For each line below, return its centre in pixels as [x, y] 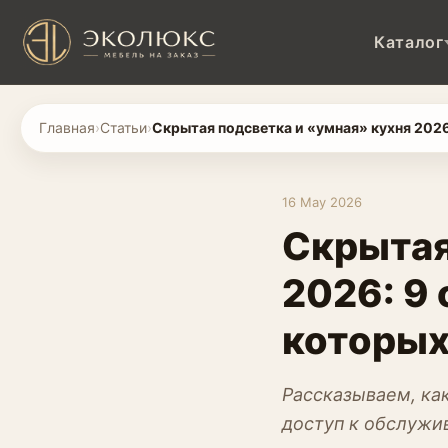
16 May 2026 [322, 202]
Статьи [123, 127]
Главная [67, 127]
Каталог [409, 41]
